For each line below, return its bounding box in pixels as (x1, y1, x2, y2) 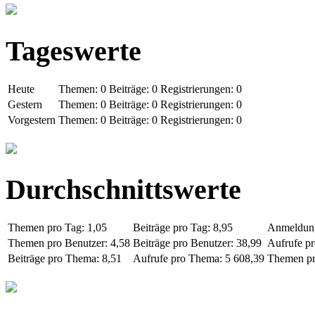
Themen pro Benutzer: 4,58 (8, 237, 130, 249)
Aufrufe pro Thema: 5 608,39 (133, 252, 264, 264)
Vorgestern (8, 113, 56, 126)
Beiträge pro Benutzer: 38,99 (133, 237, 262, 249)
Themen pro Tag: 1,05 (8, 221, 107, 233)
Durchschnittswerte (6, 174, 241, 206)
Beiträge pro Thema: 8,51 (8, 252, 122, 264)
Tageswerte (6, 34, 141, 67)
